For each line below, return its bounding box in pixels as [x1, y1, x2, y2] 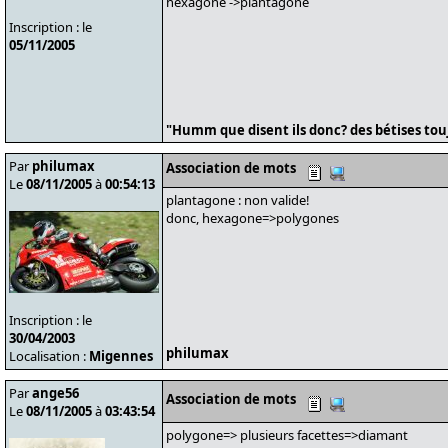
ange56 [32, 384, 79, 402]
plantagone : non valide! [166, 191, 310, 209]
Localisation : [9, 347, 89, 365]
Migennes [89, 347, 153, 365]
